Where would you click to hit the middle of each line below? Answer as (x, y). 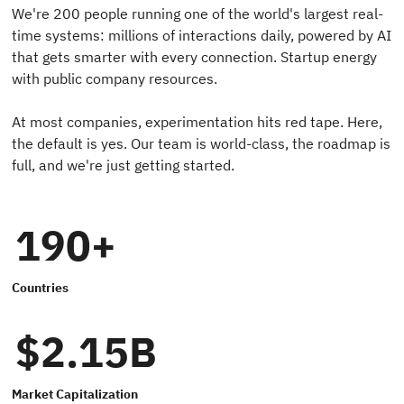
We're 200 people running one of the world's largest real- (198, 14)
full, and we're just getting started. (124, 165)
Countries (41, 288)
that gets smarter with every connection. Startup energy (195, 57)
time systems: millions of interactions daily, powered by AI (202, 36)
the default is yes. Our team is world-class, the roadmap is (202, 144)
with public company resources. (115, 79)
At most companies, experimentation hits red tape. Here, (197, 122)
